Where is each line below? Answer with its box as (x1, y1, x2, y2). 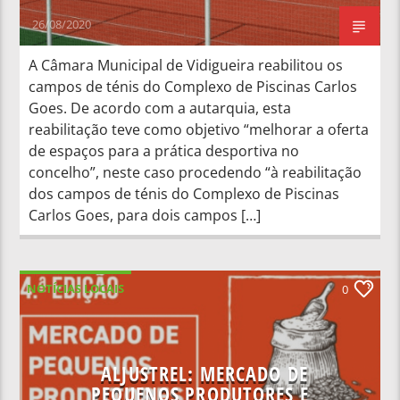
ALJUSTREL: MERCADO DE (101, 359, 308, 387)
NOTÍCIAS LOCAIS (27, 279, 125, 296)
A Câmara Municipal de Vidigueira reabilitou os (29, 54, 344, 75)
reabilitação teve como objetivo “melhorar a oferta (29, 119, 370, 139)
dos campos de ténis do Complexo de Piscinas (29, 183, 340, 204)
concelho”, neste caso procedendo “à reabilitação (29, 162, 362, 182)
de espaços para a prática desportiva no (29, 140, 300, 161)
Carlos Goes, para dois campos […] (29, 204, 262, 225)
